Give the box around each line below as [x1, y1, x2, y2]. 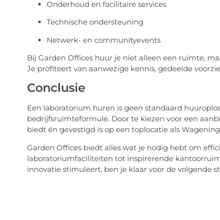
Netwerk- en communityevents [46, 35, 161, 45]
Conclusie [27, 81, 85, 95]
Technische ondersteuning [46, 17, 143, 27]
